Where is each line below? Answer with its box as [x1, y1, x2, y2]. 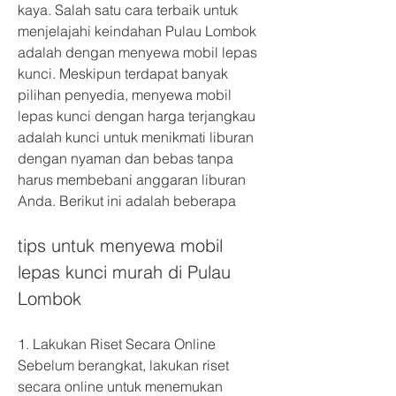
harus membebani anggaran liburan [18, 171, 249, 188]
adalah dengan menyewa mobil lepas [18, 43, 261, 61]
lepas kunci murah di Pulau [18, 261, 236, 283]
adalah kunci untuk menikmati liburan [18, 128, 257, 146]
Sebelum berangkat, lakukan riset [18, 356, 232, 374]
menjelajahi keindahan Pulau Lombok [18, 22, 260, 40]
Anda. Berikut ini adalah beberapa [18, 192, 240, 209]
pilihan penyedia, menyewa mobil [18, 86, 235, 103]
